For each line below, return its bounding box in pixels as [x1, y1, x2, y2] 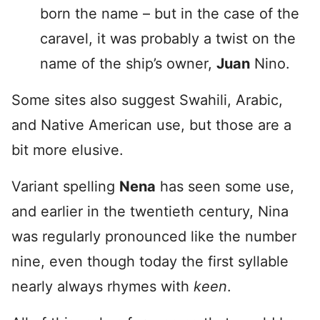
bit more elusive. [11, 141, 124, 159]
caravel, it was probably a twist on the [40, 30, 296, 47]
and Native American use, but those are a [11, 116, 291, 134]
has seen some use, [156, 178, 294, 195]
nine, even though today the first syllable [11, 253, 289, 270]
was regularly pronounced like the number [11, 228, 296, 245]
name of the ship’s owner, [40, 55, 216, 72]
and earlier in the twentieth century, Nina [11, 203, 289, 220]
